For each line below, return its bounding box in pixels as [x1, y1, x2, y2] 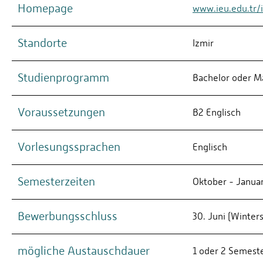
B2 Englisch [193, 107, 241, 119]
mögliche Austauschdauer [18, 244, 150, 258]
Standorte [18, 36, 67, 50]
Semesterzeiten [18, 175, 95, 189]
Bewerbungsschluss [18, 210, 117, 224]
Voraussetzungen [18, 106, 105, 120]
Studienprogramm [18, 71, 109, 85]
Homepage [18, 2, 73, 16]
